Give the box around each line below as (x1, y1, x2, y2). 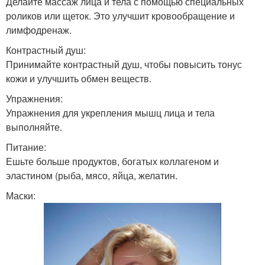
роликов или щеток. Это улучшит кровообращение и (6, 9, 235, 23)
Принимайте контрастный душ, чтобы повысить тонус (6, 57, 242, 72)
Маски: (6, 189, 35, 203)
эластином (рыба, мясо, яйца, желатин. (6, 169, 177, 183)
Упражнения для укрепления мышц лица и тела (6, 106, 215, 120)
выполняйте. (6, 120, 62, 134)
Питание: (6, 140, 46, 154)
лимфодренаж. (6, 23, 72, 37)
